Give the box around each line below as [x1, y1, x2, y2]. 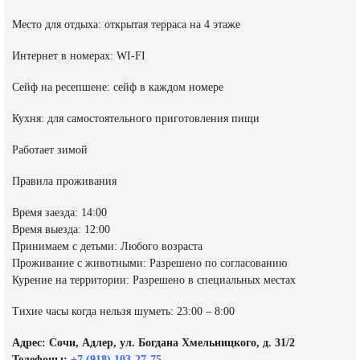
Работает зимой [12, 144, 88, 157]
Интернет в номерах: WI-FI [12, 50, 145, 63]
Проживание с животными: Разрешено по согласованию [12, 257, 287, 270]
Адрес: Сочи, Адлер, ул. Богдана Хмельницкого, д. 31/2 [12, 337, 295, 350]
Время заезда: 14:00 [12, 207, 107, 219]
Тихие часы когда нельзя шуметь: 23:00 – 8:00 [12, 305, 235, 318]
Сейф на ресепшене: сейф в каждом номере [12, 81, 223, 94]
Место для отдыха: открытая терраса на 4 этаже [12, 18, 240, 31]
